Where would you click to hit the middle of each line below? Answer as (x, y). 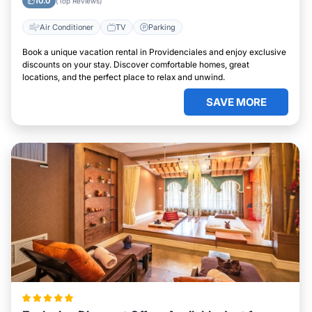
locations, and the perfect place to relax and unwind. (124, 77)
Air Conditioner (67, 27)
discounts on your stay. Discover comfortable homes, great (136, 64)
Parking (162, 27)
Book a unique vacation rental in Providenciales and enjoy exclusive (154, 52)
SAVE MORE (236, 102)
